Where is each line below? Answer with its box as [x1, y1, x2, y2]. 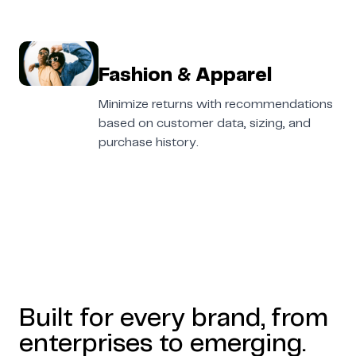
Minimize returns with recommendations [99, 98, 333, 110]
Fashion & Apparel [99, 66, 272, 85]
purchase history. [99, 136, 199, 149]
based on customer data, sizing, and [99, 117, 311, 130]
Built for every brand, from [19, 306, 328, 331]
